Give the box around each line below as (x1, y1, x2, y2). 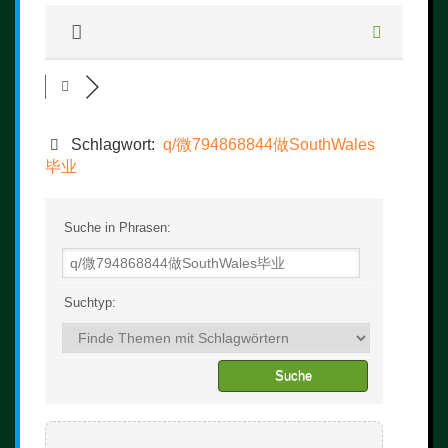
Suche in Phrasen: (60, 220, 171, 235)
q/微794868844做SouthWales (163, 136, 375, 153)
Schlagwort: (63, 136, 163, 153)
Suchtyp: (60, 295, 116, 310)
